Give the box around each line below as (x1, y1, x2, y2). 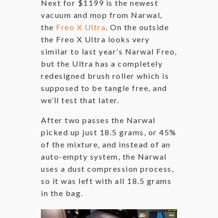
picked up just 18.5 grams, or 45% (41, 127, 177, 137)
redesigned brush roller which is (41, 71, 169, 81)
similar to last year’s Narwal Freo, (41, 47, 177, 56)
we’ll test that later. (41, 95, 119, 105)
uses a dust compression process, (41, 164, 174, 174)
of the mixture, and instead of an (41, 140, 171, 149)
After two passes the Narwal (41, 115, 156, 125)
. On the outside (106, 22, 169, 32)
